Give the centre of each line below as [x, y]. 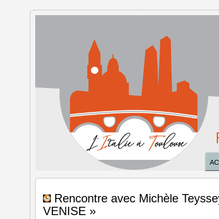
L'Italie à [74, 34]
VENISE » [69, 211]
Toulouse [77, 57]
